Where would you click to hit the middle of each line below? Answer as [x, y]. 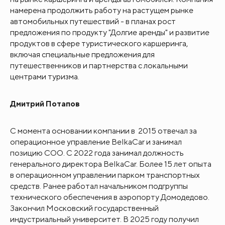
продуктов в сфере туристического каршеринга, [99, 43]
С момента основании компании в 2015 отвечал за [103, 131]
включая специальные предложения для [82, 54]
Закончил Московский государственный [84, 208]
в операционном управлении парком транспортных [105, 175]
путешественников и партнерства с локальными [99, 65]
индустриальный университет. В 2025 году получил [104, 219]
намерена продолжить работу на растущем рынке [102, 10]
